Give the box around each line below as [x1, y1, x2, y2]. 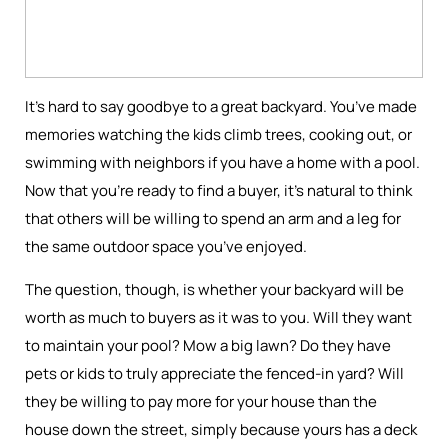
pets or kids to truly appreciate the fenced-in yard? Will [25, 363, 404, 384]
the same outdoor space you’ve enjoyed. [25, 236, 310, 257]
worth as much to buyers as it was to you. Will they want [25, 307, 412, 328]
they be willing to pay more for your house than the [25, 391, 377, 412]
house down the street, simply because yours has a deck [25, 419, 417, 440]
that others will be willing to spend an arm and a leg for [25, 208, 401, 229]
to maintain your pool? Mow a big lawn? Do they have [25, 335, 391, 356]
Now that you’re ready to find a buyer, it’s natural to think [25, 180, 412, 201]
